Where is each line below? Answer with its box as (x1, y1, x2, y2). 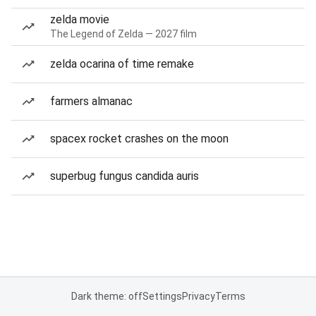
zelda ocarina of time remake (50, 57, 194, 71)
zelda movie (50, 13, 109, 26)
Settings (142, 291, 182, 302)
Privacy (181, 291, 215, 302)
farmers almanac (50, 95, 133, 108)
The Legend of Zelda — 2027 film (50, 28, 197, 39)
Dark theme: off (71, 291, 142, 302)
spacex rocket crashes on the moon (50, 132, 229, 145)
